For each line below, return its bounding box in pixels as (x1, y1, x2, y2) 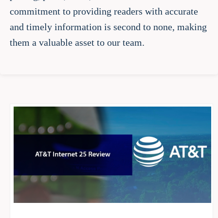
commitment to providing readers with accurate (10, 5, 198, 17)
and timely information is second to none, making (10, 21, 207, 32)
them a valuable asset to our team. (10, 36, 145, 48)
